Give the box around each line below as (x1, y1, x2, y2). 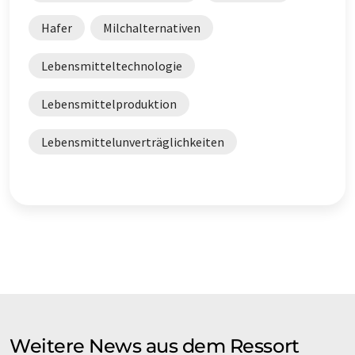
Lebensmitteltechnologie (41, 58, 182, 74)
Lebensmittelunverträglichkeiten (41, 134, 224, 150)
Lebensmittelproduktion (41, 96, 177, 112)
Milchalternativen (103, 20, 200, 36)
